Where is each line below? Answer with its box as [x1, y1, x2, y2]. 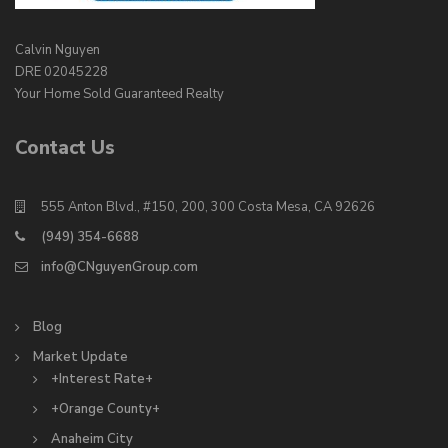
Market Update [33, 348, 128, 367]
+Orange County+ [51, 400, 160, 419]
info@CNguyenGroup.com [41, 258, 198, 277]
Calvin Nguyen [15, 41, 100, 60]
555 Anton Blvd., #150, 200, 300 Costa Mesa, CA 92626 [41, 198, 375, 217]
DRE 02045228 [15, 63, 108, 82]
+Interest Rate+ [51, 370, 153, 389]
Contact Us [15, 135, 115, 162]
